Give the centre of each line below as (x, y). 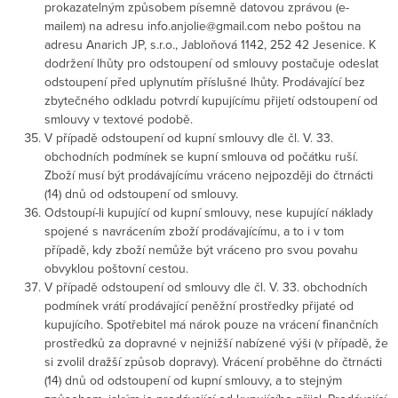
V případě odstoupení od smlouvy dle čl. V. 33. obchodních (206, 287)
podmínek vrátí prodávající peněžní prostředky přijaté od (199, 305)
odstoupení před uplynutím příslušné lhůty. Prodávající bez (205, 81)
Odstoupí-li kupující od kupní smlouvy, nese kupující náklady (209, 212)
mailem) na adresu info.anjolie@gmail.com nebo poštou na (203, 25)
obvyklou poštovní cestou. (116, 268)
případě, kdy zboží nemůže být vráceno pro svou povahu (201, 249)
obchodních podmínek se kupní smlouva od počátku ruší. (201, 156)
